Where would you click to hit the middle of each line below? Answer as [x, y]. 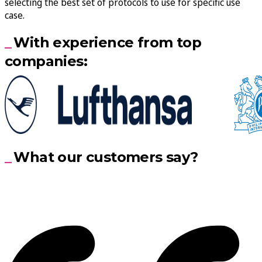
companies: [46, 61]
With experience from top [108, 42]
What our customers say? [106, 157]
